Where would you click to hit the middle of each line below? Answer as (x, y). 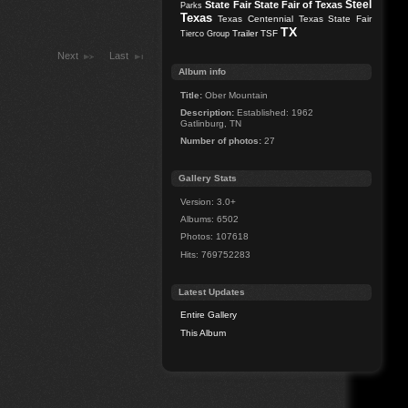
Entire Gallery (209, 315)
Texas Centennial (255, 19)
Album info (203, 72)
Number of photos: (221, 141)
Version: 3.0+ (209, 201)
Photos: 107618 (215, 237)
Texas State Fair (335, 19)
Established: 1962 (274, 112)
